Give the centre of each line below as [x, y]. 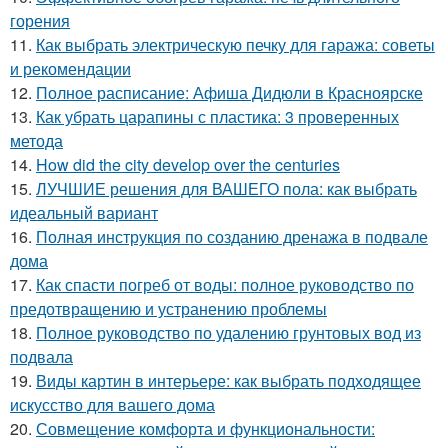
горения [40, 20]
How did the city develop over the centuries [188, 164]
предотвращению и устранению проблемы [168, 308]
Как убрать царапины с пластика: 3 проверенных [217, 116]
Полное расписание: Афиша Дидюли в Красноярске [229, 92]
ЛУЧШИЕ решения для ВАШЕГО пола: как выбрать [226, 188]
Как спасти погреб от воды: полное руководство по [225, 284]
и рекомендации [70, 68]
